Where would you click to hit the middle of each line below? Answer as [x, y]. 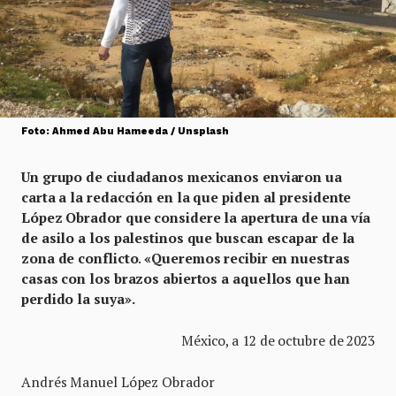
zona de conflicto [80, 258]
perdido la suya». [78, 299]
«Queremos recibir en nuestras [247, 258]
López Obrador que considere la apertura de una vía [196, 217]
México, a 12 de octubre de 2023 [278, 340]
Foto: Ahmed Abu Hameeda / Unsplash [125, 131]
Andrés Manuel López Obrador [118, 382]
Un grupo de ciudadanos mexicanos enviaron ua [182, 177]
